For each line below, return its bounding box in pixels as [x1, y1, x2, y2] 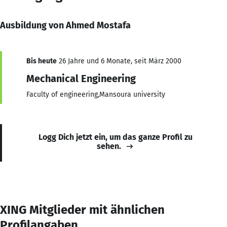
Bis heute [26, 56, 57, 65]
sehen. [97, 141, 121, 151]
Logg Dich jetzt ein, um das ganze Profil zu [39, 132, 193, 142]
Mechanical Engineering [26, 72, 136, 85]
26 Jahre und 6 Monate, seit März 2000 [57, 56, 181, 65]
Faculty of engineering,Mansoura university [26, 90, 165, 99]
